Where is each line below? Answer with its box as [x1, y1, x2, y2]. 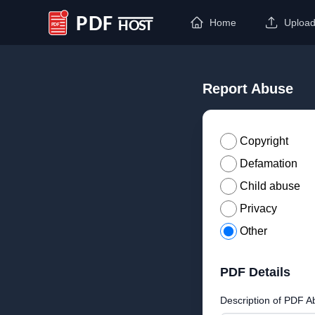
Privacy [240, 202, 277, 214]
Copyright [240, 135, 288, 147]
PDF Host [44, 23, 94, 36]
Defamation [240, 157, 297, 169]
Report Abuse [202, 81, 293, 96]
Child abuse [240, 180, 300, 192]
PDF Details [220, 265, 290, 279]
